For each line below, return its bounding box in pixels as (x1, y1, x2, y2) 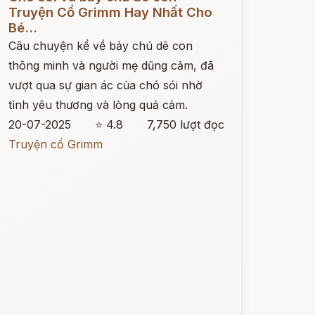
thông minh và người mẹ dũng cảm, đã (8, 58, 214, 72)
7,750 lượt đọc (146, 117, 224, 131)
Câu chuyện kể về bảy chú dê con (8, 39, 193, 53)
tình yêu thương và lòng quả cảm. (8, 98, 188, 112)
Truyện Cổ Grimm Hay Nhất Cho (8, 4, 212, 20)
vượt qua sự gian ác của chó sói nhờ (8, 78, 202, 92)
